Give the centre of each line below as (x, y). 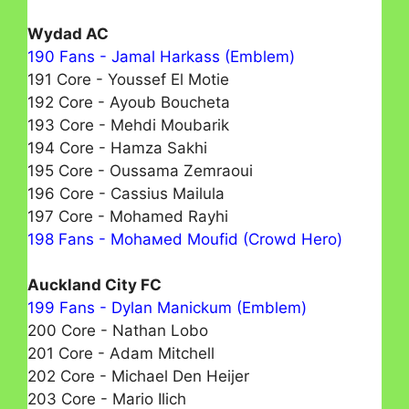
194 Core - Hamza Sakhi (117, 147)
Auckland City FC (94, 285)
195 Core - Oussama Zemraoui (140, 170)
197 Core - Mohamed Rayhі (128, 216)
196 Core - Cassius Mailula (126, 193)
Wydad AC (68, 33)
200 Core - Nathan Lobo (118, 331)
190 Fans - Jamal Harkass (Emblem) (161, 56)
